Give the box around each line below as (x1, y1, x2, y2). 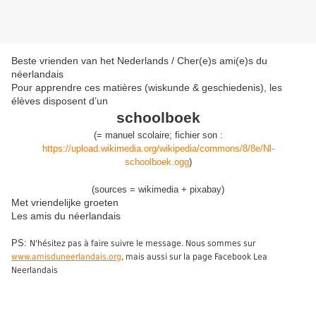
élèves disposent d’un (11, 95, 108, 107)
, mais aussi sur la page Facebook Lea (121, 252, 267, 262)
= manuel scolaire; (96, 130, 175, 141)
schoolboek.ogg (124, 157, 189, 168)
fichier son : (174, 130, 223, 141)
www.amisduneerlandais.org (11, 252, 121, 262)
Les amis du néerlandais (11, 210, 121, 222)
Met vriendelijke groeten (11, 197, 119, 209)
